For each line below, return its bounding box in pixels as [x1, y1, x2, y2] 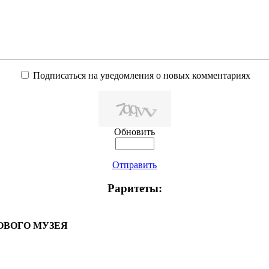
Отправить [112, 160, 157, 171]
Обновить [114, 127, 155, 138]
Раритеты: [107, 182, 162, 195]
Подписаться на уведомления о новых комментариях [33, 70, 250, 81]
